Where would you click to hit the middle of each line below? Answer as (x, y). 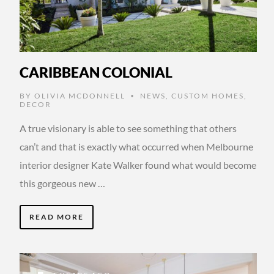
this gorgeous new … (62, 183)
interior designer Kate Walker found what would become (138, 165)
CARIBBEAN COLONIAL (96, 72)
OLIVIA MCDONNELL (80, 95)
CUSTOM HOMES (208, 95)
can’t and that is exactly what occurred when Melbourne (136, 146)
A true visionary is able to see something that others (128, 128)
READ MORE (57, 217)
